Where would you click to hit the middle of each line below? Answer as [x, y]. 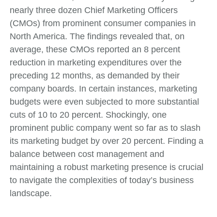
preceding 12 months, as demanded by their [95, 76]
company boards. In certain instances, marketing [103, 89]
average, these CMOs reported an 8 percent [95, 50]
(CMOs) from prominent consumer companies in [103, 23]
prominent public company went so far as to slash [105, 128]
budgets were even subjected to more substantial [104, 102]
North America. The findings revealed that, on [97, 37]
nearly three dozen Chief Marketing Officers [94, 10]
